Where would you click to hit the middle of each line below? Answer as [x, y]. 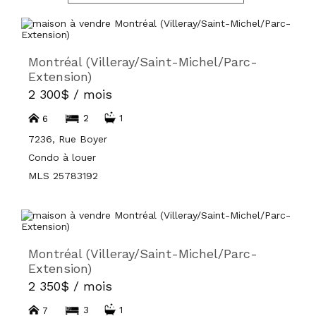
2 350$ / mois [70, 286]
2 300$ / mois [70, 94]
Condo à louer [62, 157]
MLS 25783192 [63, 176]
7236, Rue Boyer [68, 139]
